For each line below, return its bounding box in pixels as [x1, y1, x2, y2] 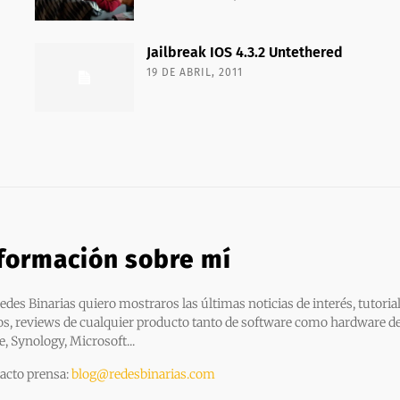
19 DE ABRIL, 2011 [146, 65, 243, 79]
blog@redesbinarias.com [71, 365, 215, 382]
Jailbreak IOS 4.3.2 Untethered [146, 43, 343, 61]
